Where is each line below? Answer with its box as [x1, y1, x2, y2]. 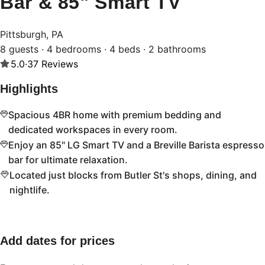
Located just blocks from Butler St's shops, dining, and [9, 169, 257, 182]
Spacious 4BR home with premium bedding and [8, 109, 221, 121]
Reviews [41, 57, 78, 70]
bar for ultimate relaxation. [8, 154, 128, 166]
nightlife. [9, 184, 50, 196]
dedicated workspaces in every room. [8, 124, 177, 136]
